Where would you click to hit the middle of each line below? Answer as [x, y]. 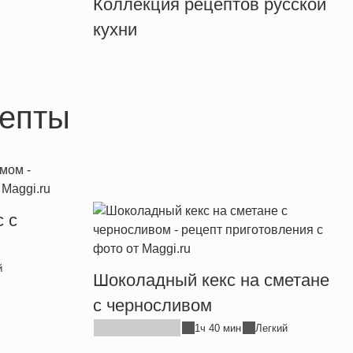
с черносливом [153, 306]
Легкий [272, 328]
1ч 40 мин [218, 328]
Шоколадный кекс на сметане [212, 281]
